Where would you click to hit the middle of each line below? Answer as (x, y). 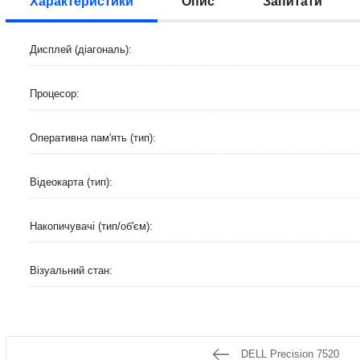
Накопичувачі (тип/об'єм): (91, 226)
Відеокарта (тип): (71, 182)
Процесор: (55, 94)
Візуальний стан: (71, 270)
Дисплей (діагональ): (81, 49)
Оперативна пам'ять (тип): (93, 138)
